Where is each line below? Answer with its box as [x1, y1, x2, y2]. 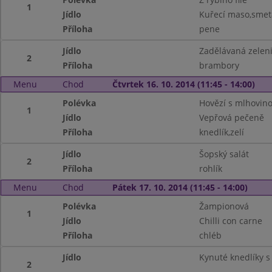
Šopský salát [199, 148, 249, 160]
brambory [199, 59, 239, 71]
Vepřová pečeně [199, 112, 264, 123]
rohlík [199, 163, 222, 174]
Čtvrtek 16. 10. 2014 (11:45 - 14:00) [112, 78, 255, 90]
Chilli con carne [199, 215, 262, 226]
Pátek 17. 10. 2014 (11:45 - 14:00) [112, 182, 248, 193]
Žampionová [199, 200, 249, 212]
